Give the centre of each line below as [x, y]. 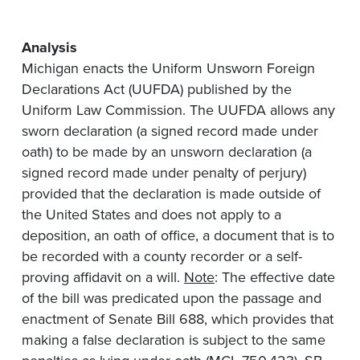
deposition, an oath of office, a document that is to [178, 236]
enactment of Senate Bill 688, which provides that [178, 319]
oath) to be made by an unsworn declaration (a [167, 152]
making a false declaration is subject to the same [174, 340]
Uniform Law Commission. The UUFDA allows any [178, 110]
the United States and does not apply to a [151, 215]
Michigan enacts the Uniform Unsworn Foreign [168, 69]
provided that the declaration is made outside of [171, 194]
